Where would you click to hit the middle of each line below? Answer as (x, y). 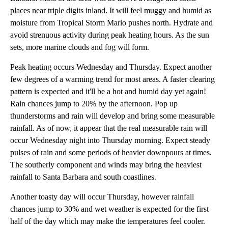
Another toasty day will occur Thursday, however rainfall (102, 196)
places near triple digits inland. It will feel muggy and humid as (111, 10)
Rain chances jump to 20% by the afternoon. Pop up (94, 103)
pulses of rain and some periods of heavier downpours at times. (111, 152)
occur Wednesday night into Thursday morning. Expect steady (110, 140)
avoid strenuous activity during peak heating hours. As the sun (110, 35)
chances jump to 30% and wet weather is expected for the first (109, 209)
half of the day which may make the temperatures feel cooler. (108, 221)
